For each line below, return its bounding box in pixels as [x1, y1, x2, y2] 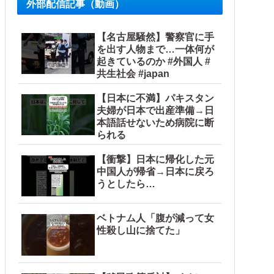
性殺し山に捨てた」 [97, 225, 185, 236]
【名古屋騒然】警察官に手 [97, 31, 214, 42]
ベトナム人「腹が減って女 [97, 213, 214, 224]
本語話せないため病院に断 [97, 117, 214, 128]
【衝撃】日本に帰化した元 [97, 154, 214, 165]
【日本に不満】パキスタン [97, 92, 214, 103]
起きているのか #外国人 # [97, 56, 210, 67]
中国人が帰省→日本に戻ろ [97, 166, 214, 177]
